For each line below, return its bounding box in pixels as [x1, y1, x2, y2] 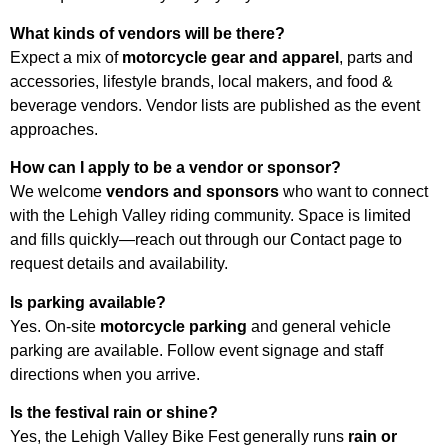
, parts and [339, 48, 413, 66]
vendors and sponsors [106, 183, 279, 201]
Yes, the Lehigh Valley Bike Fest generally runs [10, 427, 348, 445]
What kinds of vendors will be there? [10, 24, 285, 42]
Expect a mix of [10, 48, 122, 66]
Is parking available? [10, 293, 166, 311]
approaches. [10, 120, 98, 138]
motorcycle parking [100, 317, 247, 335]
